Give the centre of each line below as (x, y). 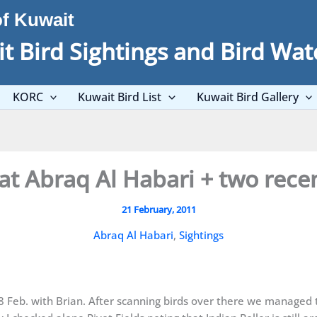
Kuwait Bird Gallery (247, 97)
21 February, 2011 (158, 209)
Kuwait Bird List (120, 97)
